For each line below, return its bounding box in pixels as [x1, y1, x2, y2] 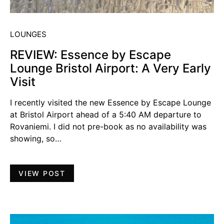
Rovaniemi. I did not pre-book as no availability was [10, 121, 206, 131]
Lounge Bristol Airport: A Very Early [10, 60, 211, 75]
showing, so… [10, 133, 61, 143]
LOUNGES [10, 29, 46, 39]
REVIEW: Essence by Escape [10, 47, 171, 62]
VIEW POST [18, 168, 65, 177]
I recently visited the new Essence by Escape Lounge [10, 97, 211, 107]
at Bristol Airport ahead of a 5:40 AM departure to [10, 109, 201, 119]
